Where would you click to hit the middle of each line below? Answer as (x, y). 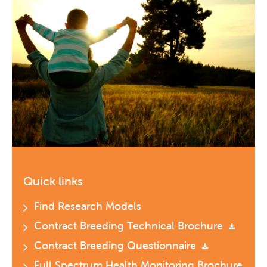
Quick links (53, 181)
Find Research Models (88, 206)
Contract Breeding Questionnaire (117, 246)
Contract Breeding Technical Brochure (130, 226)
